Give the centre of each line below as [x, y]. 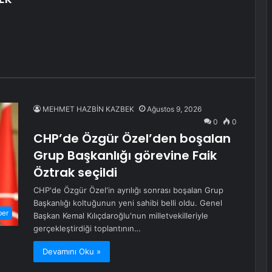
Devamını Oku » [72, 251]
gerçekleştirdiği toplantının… [87, 228]
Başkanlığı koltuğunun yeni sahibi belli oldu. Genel [128, 203]
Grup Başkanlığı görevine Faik [125, 155]
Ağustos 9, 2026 [174, 109]
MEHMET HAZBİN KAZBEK [88, 109]
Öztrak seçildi [75, 172]
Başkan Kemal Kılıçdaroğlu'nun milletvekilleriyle [121, 216]
